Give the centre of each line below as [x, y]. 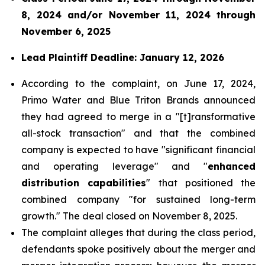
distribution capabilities [84, 183]
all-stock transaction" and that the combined [138, 133]
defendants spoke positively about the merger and [138, 249]
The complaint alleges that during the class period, [138, 232]
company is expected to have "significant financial [138, 150]
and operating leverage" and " [114, 166]
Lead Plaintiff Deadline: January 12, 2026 [123, 57]
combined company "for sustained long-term [138, 199]
